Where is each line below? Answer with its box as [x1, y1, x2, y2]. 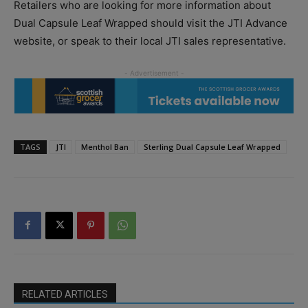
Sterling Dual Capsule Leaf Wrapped [144, 141, 280, 152]
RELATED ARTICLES [22, 288, 108, 300]
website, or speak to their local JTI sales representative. [14, 34, 286, 48]
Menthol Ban [81, 141, 129, 152]
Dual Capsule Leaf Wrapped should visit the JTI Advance [14, 16, 287, 30]
